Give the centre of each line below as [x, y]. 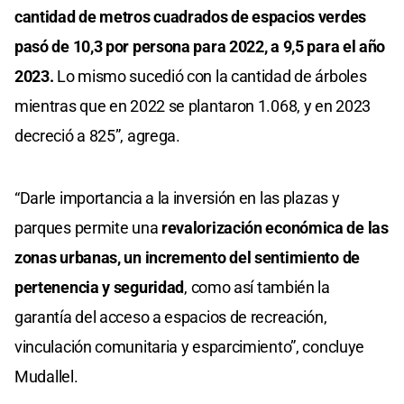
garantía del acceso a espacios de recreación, [171, 317]
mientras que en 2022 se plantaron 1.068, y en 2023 [193, 106]
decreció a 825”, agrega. [97, 136]
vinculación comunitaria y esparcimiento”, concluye [190, 347]
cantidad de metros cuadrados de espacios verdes [190, 17]
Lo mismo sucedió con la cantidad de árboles [210, 77]
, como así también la [257, 288]
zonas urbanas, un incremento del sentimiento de [187, 258]
